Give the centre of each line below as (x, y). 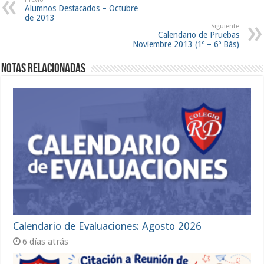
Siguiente (225, 27)
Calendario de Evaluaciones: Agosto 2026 (108, 227)
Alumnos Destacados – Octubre (82, 9)
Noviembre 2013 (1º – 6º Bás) (186, 44)
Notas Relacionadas (44, 70)
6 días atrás (46, 242)
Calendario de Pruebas (198, 35)
